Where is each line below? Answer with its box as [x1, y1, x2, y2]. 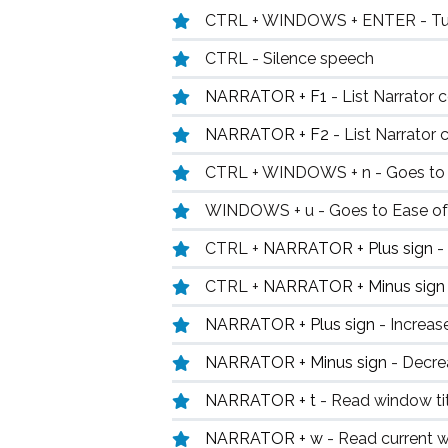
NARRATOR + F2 [205, 125, 333, 144]
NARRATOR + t [205, 391, 320, 410]
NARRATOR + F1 [205, 87, 331, 106]
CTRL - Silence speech [205, 49, 374, 68]
